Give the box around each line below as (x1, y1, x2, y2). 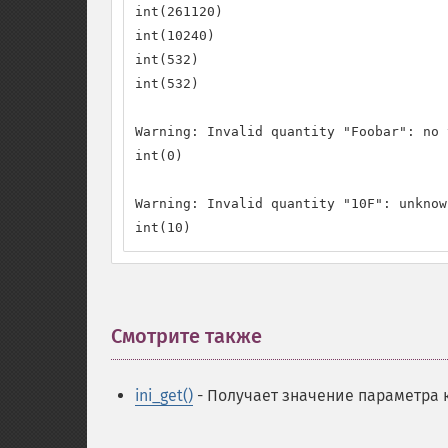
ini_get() (135, 386, 193, 405)
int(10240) (135, 28, 215, 43)
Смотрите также (111, 324, 262, 348)
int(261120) (135, 4, 223, 19)
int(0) (135, 148, 183, 163)
